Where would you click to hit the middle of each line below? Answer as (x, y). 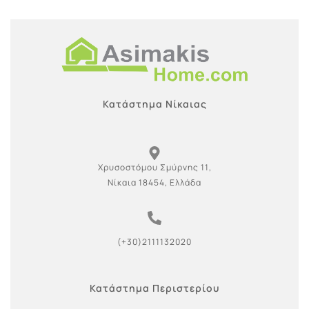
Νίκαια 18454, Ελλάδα (154, 183)
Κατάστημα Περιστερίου (154, 288)
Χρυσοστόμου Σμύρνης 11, (154, 168)
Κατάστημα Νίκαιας (154, 104)
